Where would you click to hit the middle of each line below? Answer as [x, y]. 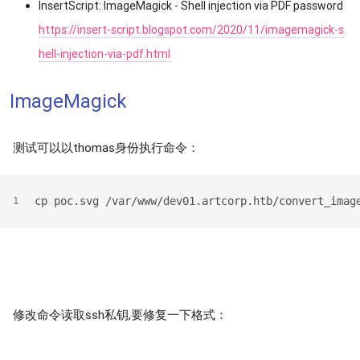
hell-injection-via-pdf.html [104, 54]
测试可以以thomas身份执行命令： [106, 147]
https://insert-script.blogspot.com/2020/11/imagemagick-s [191, 30]
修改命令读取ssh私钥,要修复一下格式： [120, 315]
